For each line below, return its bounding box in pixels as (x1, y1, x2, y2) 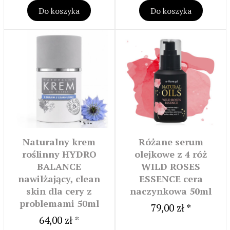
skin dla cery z (26, 185, 92, 198)
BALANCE (37, 160, 82, 173)
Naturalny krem (23, 136, 96, 148)
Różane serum (138, 136, 203, 148)
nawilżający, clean (18, 172, 101, 185)
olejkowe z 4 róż (135, 148, 207, 161)
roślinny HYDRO (22, 148, 97, 161)
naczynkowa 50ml (130, 185, 212, 198)
